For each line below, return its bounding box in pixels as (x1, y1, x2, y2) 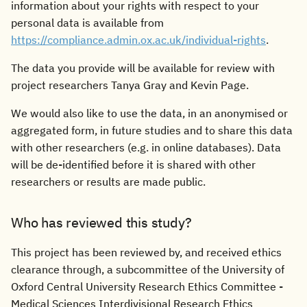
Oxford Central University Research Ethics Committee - (11, 280, 283, 293)
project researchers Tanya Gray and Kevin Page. (11, 78, 249, 92)
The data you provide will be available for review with (11, 61, 275, 75)
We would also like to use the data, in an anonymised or (11, 106, 288, 120)
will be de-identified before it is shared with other (11, 158, 256, 171)
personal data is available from (11, 16, 164, 29)
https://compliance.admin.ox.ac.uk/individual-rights (11, 33, 266, 47)
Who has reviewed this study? (11, 213, 192, 232)
